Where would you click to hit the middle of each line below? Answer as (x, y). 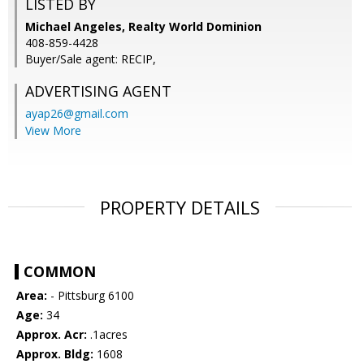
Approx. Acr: (52, 335)
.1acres (107, 335)
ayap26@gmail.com (77, 114)
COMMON (60, 272)
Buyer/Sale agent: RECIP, (91, 59)
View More (53, 131)
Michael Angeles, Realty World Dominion (143, 27)
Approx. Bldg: (55, 354)
